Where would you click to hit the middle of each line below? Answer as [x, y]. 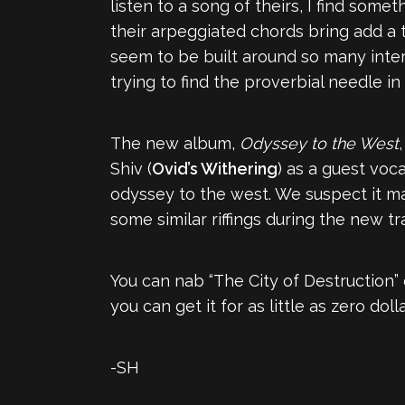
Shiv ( [131, 168]
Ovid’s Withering [215, 168]
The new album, [175, 143]
